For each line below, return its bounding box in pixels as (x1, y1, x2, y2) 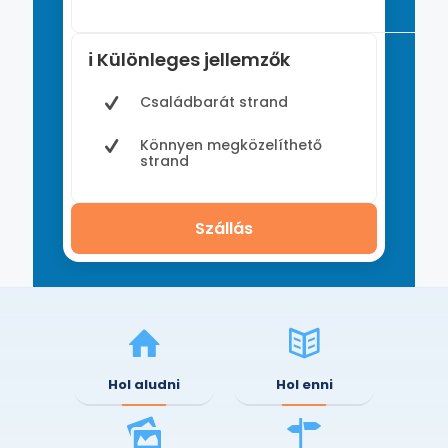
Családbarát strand (140, 92, 288, 112)
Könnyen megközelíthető (140, 135, 322, 155)
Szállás (195, 217, 253, 240)
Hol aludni (108, 375, 180, 394)
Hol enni (275, 375, 333, 394)
